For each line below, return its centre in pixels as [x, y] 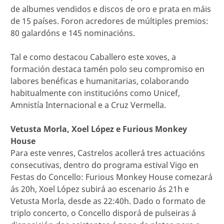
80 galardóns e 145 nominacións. [73, 33]
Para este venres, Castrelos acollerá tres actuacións [108, 153]
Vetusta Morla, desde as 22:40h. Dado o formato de [108, 201]
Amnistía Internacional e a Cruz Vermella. [88, 105]
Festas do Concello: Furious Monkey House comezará [111, 177]
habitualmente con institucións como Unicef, [95, 93]
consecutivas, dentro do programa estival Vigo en [104, 165]
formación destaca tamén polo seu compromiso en [107, 69]
